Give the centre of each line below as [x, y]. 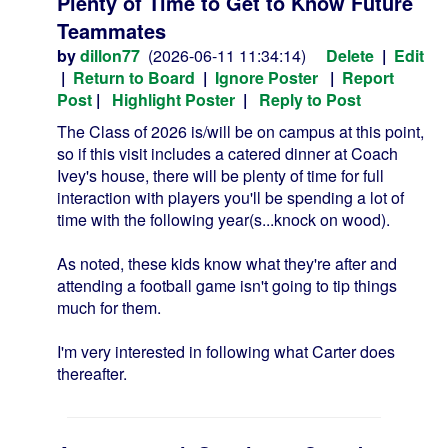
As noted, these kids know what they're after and [227, 263]
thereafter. [92, 373]
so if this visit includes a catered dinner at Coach [227, 153]
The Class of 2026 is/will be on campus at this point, [240, 131]
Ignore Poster [266, 77]
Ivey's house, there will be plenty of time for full [220, 175]
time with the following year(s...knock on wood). [223, 219]
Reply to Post [310, 99]
